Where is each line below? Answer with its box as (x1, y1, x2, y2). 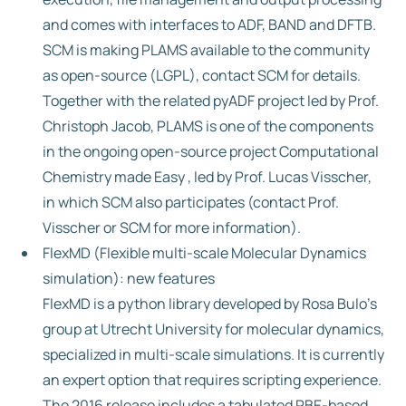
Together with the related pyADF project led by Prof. (43, 91, 379, 111)
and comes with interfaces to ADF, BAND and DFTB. (43, 14, 376, 34)
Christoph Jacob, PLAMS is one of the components (43, 116, 373, 136)
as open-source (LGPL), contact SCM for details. (43, 65, 361, 85)
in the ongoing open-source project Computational (43, 141, 379, 161)
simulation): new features (43, 268, 215, 288)
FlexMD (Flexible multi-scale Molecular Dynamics (43, 243, 366, 263)
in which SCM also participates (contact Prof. (43, 192, 339, 212)
